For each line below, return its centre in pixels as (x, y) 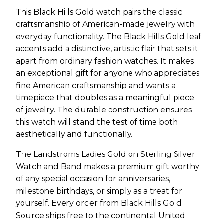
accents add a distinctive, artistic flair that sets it (107, 48)
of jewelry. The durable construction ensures (104, 109)
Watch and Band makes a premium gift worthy (108, 166)
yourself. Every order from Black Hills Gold (99, 203)
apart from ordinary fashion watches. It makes (105, 61)
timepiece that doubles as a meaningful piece (105, 97)
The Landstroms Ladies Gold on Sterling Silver (105, 154)
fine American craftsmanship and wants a (96, 85)
